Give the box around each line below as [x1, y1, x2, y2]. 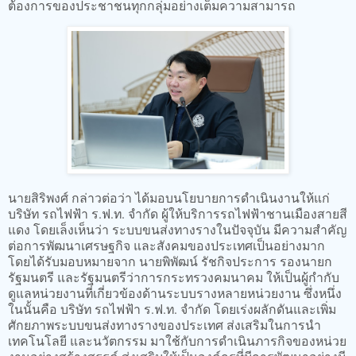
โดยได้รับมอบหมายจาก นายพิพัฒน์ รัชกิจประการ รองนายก [8, 252, 332, 269]
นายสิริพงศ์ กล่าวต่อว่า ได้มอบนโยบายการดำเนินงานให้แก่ [8, 188, 330, 206]
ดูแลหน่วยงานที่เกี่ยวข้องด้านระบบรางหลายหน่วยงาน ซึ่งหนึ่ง [8, 284, 342, 301]
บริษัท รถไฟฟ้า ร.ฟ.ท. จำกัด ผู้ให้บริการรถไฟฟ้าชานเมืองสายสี [8, 204, 347, 222]
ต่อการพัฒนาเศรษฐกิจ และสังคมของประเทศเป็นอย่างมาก [8, 236, 325, 253]
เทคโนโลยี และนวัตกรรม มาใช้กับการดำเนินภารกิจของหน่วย [8, 331, 346, 349]
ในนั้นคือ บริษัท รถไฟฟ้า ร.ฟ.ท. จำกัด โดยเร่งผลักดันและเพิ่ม [8, 300, 336, 317]
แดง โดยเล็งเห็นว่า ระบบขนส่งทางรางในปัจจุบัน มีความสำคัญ [8, 220, 346, 238]
